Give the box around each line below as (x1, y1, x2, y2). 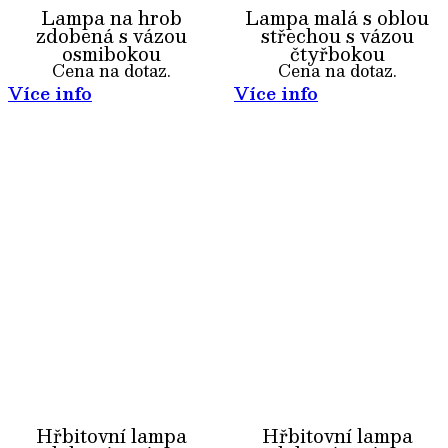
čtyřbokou (289, 38, 385, 69)
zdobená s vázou (35, 20, 187, 51)
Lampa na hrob (40, 2, 182, 33)
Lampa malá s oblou (245, 2, 429, 33)
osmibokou (61, 38, 161, 69)
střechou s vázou (260, 20, 414, 51)
